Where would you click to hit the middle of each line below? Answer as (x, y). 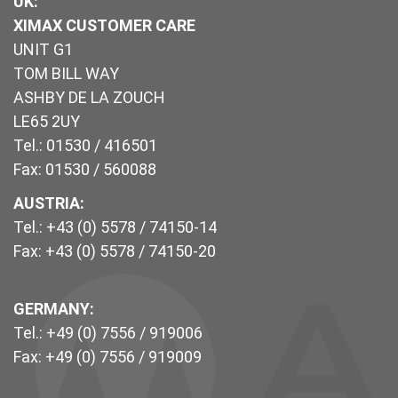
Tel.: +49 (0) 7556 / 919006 (108, 333)
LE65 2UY (47, 122)
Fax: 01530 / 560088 (85, 170)
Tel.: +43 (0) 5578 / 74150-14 (115, 227)
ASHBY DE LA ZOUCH (89, 98)
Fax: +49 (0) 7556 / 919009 (107, 357)
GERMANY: (54, 309)
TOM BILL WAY (66, 74)
